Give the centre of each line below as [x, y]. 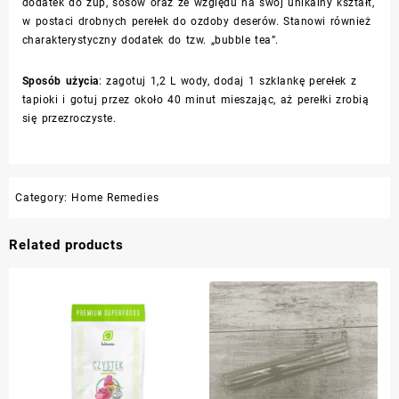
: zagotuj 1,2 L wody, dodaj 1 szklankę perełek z [228, 81]
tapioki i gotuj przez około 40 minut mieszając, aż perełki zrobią [196, 100]
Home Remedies [115, 198]
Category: [43, 198]
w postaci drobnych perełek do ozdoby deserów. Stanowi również [197, 21]
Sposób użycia [61, 81]
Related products [66, 245]
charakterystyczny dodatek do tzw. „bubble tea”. [151, 40]
